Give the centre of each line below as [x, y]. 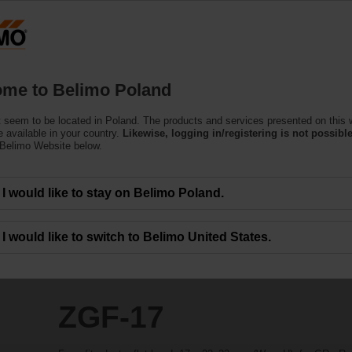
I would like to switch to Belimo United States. [137, 236]
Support [201, 61]
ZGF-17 [111, 317]
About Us [284, 61]
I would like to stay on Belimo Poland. [113, 192]
